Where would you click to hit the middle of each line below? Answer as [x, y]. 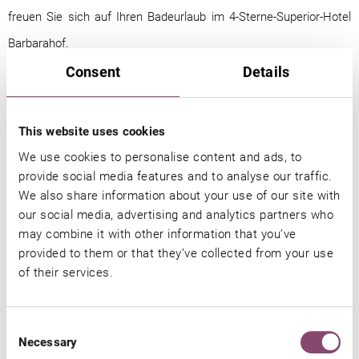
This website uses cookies [92, 132]
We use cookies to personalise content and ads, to [160, 157]
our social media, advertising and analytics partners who [176, 214]
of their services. [66, 272]
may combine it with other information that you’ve [157, 234]
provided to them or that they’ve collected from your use [176, 253]
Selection [30, 347]
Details [266, 72]
